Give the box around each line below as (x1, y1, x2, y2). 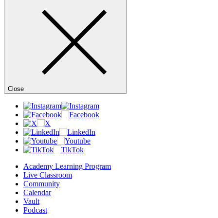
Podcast (23, 206, 47, 214)
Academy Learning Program (23, 162, 111, 170)
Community (23, 180, 60, 188)
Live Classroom (23, 171, 72, 179)
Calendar (23, 188, 51, 197)
